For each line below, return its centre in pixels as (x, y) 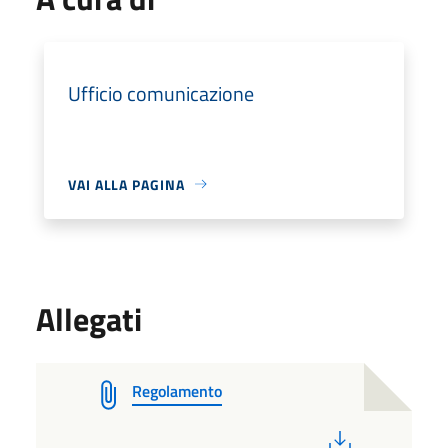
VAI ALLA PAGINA (126, 184)
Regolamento (177, 390)
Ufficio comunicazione (161, 93)
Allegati (89, 318)
